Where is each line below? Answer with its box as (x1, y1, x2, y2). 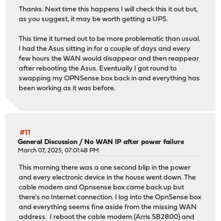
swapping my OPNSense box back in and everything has (19, 75, 200, 83)
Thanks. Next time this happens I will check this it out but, (19, 6, 198, 14)
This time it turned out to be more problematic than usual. (19, 36, 201, 43)
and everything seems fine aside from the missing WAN (19, 203, 197, 211)
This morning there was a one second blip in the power (19, 164, 191, 172)
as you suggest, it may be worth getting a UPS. (19, 16, 168, 24)
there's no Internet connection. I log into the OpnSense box (19, 193, 202, 201)
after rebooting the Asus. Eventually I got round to (19, 65, 177, 73)
